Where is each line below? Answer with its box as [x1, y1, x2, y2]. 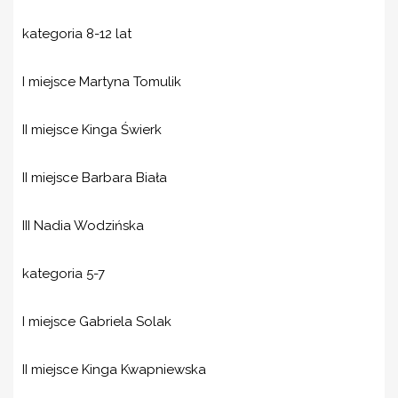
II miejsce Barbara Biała [22, 170, 167, 186]
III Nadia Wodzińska [22, 218, 144, 234]
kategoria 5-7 [22, 266, 105, 282]
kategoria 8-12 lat [22, 26, 131, 42]
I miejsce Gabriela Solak [22, 314, 171, 330]
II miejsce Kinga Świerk [22, 122, 162, 138]
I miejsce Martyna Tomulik [22, 74, 181, 90]
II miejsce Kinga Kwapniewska [22, 362, 206, 378]
